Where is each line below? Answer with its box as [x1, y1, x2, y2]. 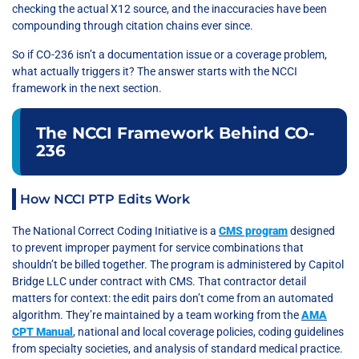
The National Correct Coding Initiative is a [12, 224, 219, 238]
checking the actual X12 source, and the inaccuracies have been [12, 2, 327, 16]
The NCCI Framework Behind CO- [36, 123, 315, 143]
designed [288, 224, 335, 238]
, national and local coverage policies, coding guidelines [73, 325, 344, 339]
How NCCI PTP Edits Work [20, 192, 190, 208]
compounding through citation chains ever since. [12, 19, 253, 33]
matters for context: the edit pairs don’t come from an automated [12, 292, 333, 305]
